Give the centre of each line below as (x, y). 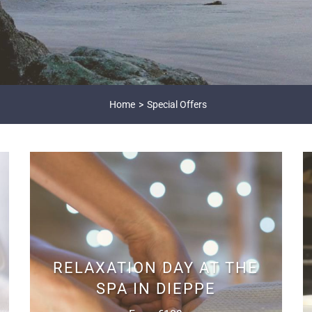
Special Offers (177, 104)
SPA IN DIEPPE (156, 289)
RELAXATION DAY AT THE (156, 268)
